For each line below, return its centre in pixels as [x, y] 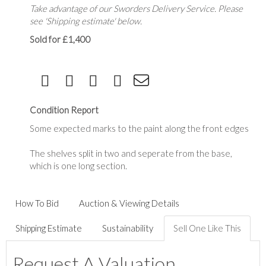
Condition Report [64, 110]
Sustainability [128, 228]
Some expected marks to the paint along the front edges [139, 128]
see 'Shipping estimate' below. [86, 20]
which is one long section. [78, 165]
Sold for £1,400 [60, 39]
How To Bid [37, 203]
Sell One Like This [207, 228]
